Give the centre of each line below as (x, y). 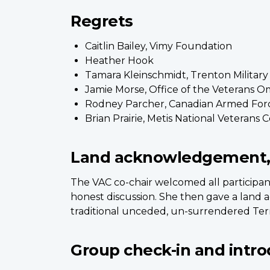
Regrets (102, 20)
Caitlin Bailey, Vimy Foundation (159, 46)
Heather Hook (119, 60)
